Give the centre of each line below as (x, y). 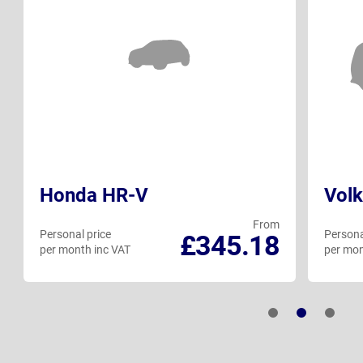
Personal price (75, 235)
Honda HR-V (94, 196)
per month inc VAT (85, 250)
